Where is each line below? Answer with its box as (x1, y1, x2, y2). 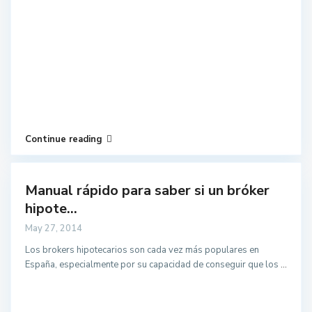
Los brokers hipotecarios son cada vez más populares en (25, 244, 259, 256)
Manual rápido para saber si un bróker (25, 181, 270, 200)
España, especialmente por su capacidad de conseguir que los (25, 258, 281, 271)
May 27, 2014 (25, 222, 82, 235)
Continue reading (25, 133, 102, 146)
